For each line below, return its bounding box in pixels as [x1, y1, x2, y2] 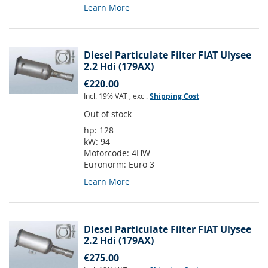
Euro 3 [129, 159, 154, 170]
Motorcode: [84, 147, 132, 159]
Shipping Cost [150, 91, 199, 102]
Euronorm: [84, 159, 129, 170]
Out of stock [84, 108, 132, 120]
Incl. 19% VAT [84, 91, 129, 101]
